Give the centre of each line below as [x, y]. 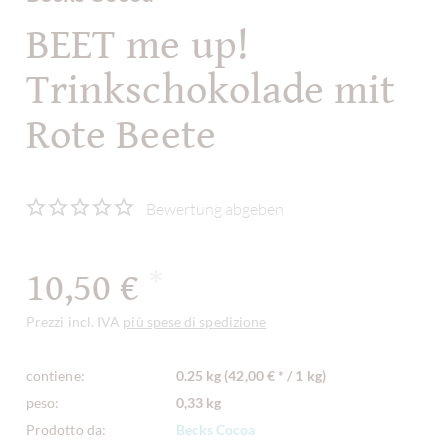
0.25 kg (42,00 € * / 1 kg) [250, 375]
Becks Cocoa [215, 429]
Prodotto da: [66, 429]
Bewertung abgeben [215, 208]
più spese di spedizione [195, 321]
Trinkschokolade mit [211, 90]
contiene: [55, 375]
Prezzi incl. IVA [75, 321]
